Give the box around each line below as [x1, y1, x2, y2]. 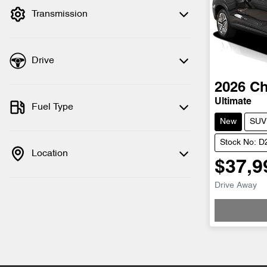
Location [32, 149, 68, 159]
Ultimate [215, 98, 252, 107]
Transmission [32, 10, 88, 19]
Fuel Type [32, 103, 73, 112]
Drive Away [215, 182, 257, 190]
